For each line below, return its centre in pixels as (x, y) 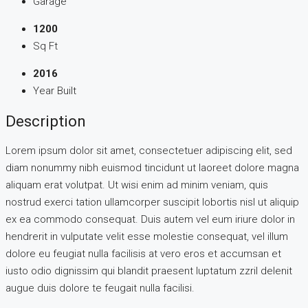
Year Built (55, 91)
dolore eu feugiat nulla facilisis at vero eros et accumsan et (143, 254)
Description (46, 121)
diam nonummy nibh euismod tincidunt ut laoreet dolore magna (152, 168)
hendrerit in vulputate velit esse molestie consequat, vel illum (147, 237)
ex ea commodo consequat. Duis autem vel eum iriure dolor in (150, 220)
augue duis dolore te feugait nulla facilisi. (100, 288)
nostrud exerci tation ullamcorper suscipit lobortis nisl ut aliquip (152, 202)
